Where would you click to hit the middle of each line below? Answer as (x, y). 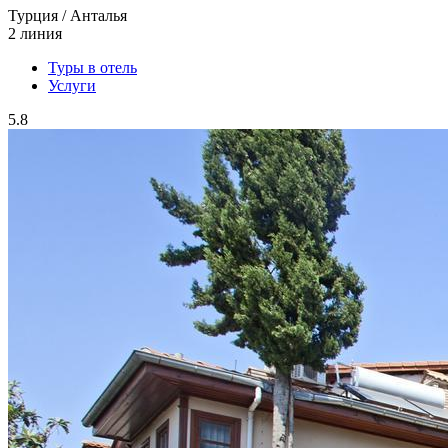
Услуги (72, 85)
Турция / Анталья (67, 15)
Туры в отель (92, 67)
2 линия (35, 33)
